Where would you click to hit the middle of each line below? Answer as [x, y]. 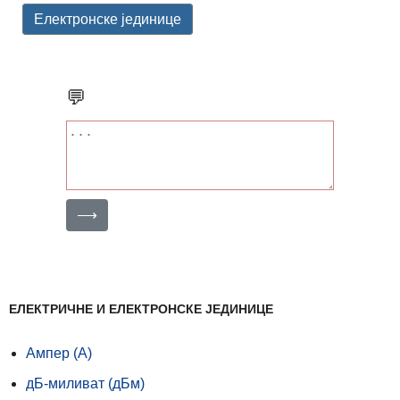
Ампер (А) [59, 353]
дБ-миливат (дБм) [85, 383]
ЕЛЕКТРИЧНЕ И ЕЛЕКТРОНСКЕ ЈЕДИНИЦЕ [141, 308]
